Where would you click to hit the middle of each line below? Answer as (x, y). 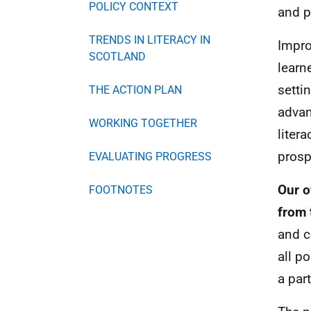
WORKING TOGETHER (143, 123)
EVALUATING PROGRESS (150, 156)
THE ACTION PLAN (135, 90)
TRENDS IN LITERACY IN (150, 40)
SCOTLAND (117, 56)
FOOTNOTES (121, 190)
